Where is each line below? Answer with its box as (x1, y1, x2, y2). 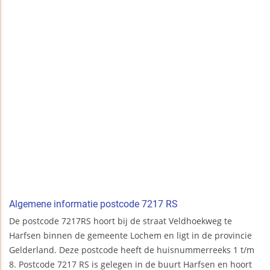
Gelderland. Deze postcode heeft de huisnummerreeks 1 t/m (9, 244, 254, 256)
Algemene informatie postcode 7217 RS (9, 198, 178, 210)
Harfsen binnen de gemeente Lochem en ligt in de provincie (9, 230, 252, 242)
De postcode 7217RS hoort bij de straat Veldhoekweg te (9, 215, 232, 227)
